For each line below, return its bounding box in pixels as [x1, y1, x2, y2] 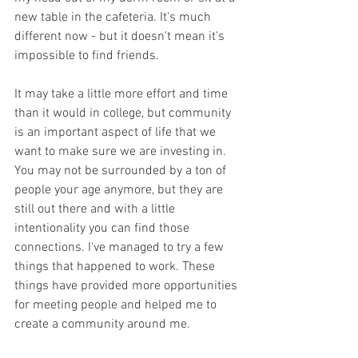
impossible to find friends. [14, 48, 162, 65]
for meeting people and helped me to [14, 297, 220, 314]
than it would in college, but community [14, 105, 234, 122]
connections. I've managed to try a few [14, 240, 227, 257]
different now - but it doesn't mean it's [14, 29, 228, 46]
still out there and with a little [14, 201, 178, 218]
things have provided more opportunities [14, 278, 241, 295]
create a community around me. [14, 316, 197, 333]
